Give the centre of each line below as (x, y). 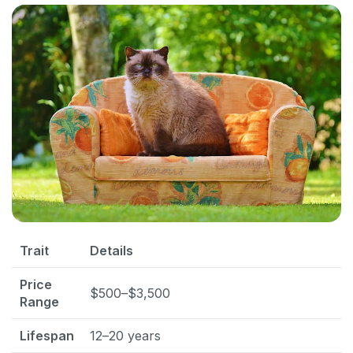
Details (111, 251)
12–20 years (125, 336)
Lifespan (47, 336)
